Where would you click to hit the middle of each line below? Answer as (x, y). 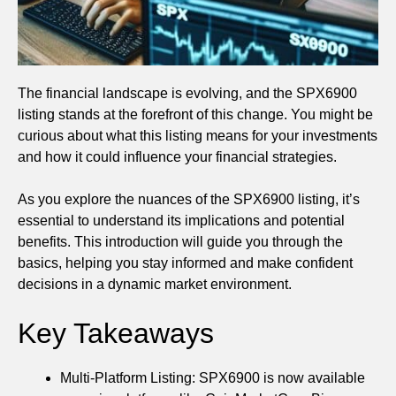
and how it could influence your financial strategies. (177, 156)
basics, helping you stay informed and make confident (185, 263)
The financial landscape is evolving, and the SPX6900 (187, 93)
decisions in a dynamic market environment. (155, 284)
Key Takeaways (116, 333)
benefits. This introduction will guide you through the (180, 241)
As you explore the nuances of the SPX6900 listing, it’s (189, 199)
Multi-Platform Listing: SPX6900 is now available (213, 377)
